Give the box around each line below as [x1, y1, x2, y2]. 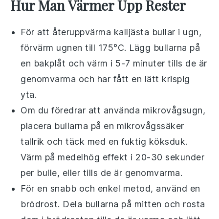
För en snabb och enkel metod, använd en [21, 183, 200, 194]
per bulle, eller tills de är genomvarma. [21, 167, 183, 178]
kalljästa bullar [113, 26, 175, 37]
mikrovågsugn [142, 105, 203, 115]
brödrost [21, 198, 58, 209]
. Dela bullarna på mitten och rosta [58, 198, 205, 209]
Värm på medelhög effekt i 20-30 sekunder [21, 152, 205, 162]
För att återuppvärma [21, 26, 114, 37]
